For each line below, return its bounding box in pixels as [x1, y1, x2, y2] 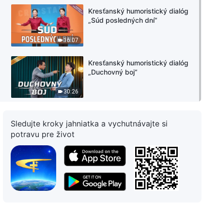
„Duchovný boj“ [88, 67, 138, 76]
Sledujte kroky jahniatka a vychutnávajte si [11, 118, 168, 128]
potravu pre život [11, 129, 75, 139]
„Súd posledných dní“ [88, 16, 158, 25]
